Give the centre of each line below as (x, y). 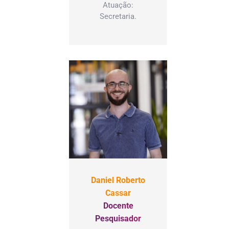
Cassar (118, 193)
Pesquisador (118, 218)
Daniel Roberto (118, 180)
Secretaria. (118, 16)
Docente (118, 205)
